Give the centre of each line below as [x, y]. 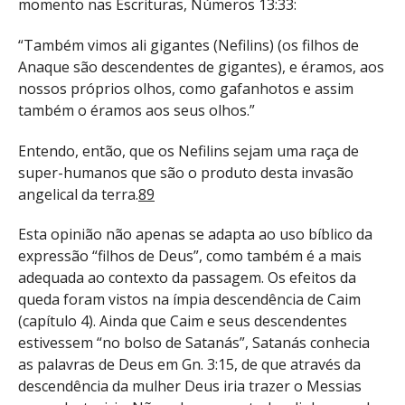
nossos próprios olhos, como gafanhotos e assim [186, 88]
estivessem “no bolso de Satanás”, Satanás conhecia [194, 343]
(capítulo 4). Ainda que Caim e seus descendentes [183, 321]
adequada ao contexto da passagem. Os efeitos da [187, 278]
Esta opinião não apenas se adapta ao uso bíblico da [195, 235]
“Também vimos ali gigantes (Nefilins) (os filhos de [188, 45]
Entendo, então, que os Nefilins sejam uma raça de [188, 151]
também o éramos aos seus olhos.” [137, 110]
